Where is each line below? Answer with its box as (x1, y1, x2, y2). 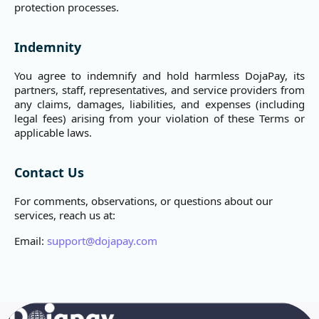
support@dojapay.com (47, 234, 157, 248)
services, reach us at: (14, 208, 115, 222)
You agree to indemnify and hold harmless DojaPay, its (14, 68, 305, 83)
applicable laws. (14, 125, 92, 140)
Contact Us (14, 164, 84, 181)
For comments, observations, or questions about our (14, 194, 273, 208)
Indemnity (14, 38, 81, 56)
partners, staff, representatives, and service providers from (14, 83, 305, 97)
